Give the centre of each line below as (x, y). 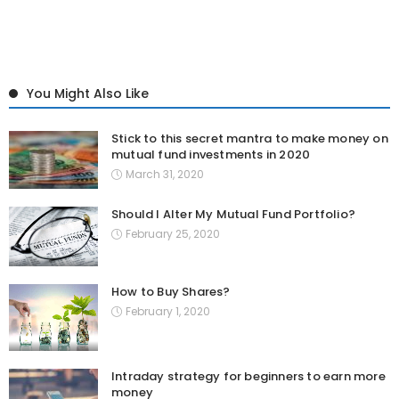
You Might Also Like (88, 93)
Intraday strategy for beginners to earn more (248, 376)
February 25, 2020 (173, 233)
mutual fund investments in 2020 (211, 154)
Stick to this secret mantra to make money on (250, 138)
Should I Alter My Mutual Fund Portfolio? (233, 214)
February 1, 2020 (168, 311)
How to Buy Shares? (171, 291)
